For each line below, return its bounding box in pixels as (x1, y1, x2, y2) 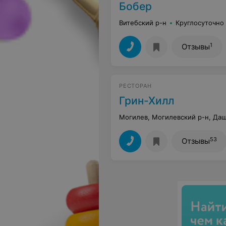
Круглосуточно (176, 19, 224, 27)
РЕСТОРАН (119, 82, 152, 89)
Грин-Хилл (119, 94, 174, 107)
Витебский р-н (119, 19, 166, 27)
